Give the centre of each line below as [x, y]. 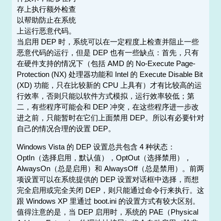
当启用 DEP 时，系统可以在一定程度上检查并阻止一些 [108, 42]
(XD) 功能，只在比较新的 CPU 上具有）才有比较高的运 [109, 85]
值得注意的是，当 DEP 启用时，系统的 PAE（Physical [107, 212]
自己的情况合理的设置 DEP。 [66, 129]
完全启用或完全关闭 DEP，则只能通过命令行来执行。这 [110, 190]
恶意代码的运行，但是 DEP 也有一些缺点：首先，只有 [108, 53]
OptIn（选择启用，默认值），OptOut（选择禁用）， [104, 158]
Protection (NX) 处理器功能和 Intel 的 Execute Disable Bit [110, 74]
